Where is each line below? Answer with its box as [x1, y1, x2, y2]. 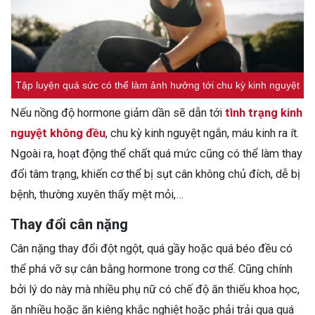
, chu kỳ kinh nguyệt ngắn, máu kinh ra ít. [105, 127, 299, 141]
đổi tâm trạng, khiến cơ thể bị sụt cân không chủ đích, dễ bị [11, 167, 300, 181]
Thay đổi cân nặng [11, 216, 128, 233]
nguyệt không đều [11, 127, 105, 141]
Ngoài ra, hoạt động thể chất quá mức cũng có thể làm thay [11, 147, 302, 161]
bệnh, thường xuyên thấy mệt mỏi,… [11, 188, 186, 202]
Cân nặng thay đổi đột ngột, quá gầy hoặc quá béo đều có [11, 242, 292, 256]
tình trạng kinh [225, 106, 302, 120]
